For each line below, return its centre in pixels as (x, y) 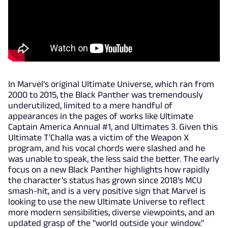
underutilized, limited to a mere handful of (90, 106)
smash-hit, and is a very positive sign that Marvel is (107, 191)
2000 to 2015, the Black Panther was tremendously (106, 95)
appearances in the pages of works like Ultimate (101, 116)
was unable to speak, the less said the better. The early (114, 159)
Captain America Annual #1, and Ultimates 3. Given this (113, 127)
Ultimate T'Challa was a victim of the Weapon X (98, 138)
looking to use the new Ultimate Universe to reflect (107, 202)
